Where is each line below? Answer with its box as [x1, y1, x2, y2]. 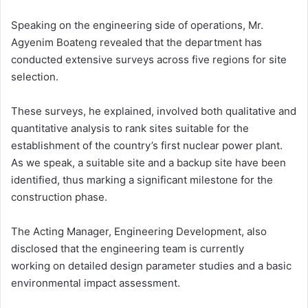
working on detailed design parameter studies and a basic [11, 259, 291, 273]
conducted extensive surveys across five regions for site [11, 53, 287, 67]
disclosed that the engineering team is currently [11, 242, 244, 256]
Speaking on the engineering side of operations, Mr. [11, 19, 263, 32]
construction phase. [11, 190, 107, 204]
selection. [11, 70, 58, 84]
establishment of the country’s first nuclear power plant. [11, 139, 283, 153]
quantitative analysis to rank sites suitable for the [11, 122, 249, 135]
